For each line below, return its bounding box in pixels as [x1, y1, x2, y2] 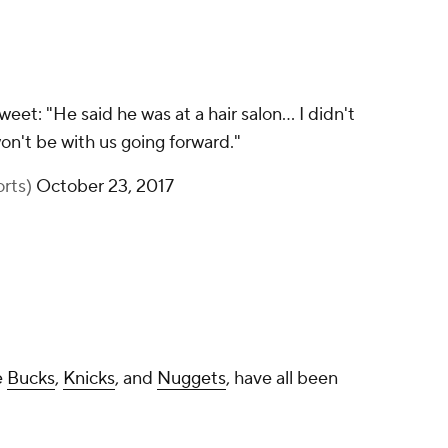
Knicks [63, 367, 115, 391]
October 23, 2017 [36, 175, 174, 199]
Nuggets [157, 367, 226, 391]
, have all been [226, 367, 338, 391]
